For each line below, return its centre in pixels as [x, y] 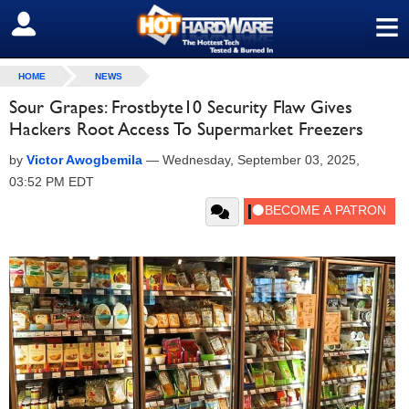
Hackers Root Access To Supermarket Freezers [186, 129]
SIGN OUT [53, 25]
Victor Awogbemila [84, 160]
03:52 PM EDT [52, 182]
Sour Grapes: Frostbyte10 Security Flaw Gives [181, 107]
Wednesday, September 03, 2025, [261, 160]
